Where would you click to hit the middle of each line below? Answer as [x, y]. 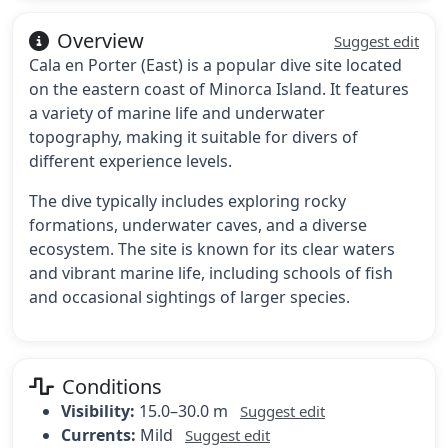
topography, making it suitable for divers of [193, 137]
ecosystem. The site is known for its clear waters [212, 249]
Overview [100, 41]
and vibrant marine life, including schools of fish [211, 273]
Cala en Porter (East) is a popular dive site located [215, 65]
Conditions [112, 387]
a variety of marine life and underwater [177, 113]
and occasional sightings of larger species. [189, 297]
